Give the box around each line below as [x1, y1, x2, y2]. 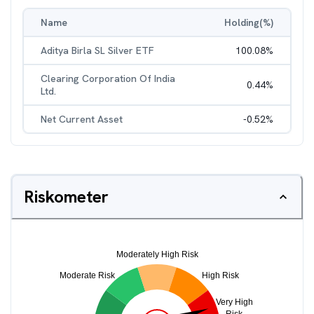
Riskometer [24, 186, 109, 207]
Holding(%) [224, 16, 273, 29]
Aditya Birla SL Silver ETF [41, 44, 153, 57]
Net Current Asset [41, 113, 123, 125]
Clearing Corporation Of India [41, 72, 175, 85]
